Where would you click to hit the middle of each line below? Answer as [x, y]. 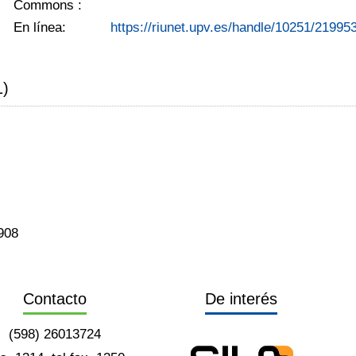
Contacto [55, 298]
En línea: [40, 27]
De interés [241, 298]
